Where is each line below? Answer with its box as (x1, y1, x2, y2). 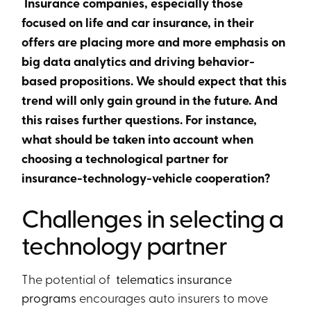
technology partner (22, 227, 228, 262)
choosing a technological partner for (22, 149, 229, 167)
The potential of (22, 270, 114, 287)
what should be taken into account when (22, 130, 254, 148)
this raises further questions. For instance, (22, 110, 258, 128)
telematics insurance (113, 270, 233, 287)
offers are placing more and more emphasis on (22, 33, 286, 51)
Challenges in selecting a (22, 200, 284, 235)
